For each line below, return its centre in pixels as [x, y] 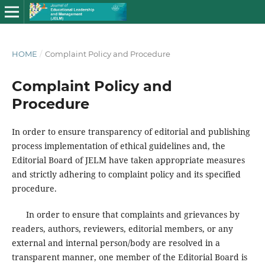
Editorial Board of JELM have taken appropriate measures [128, 160]
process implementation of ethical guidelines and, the [118, 146]
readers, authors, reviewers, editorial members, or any [122, 229]
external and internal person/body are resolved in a [116, 243]
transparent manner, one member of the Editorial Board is [129, 257]
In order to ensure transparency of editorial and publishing [131, 131]
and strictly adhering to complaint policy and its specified [126, 174]
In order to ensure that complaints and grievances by [125, 214]
